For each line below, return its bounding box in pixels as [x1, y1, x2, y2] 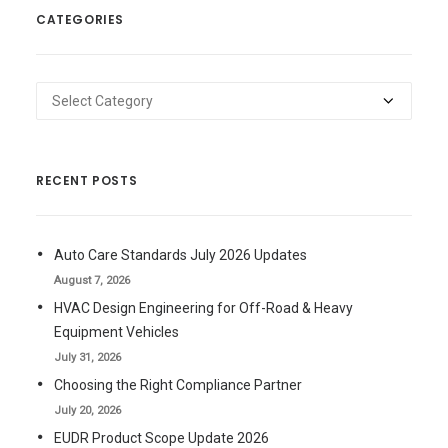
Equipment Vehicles [54, 324, 179, 340]
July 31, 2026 [54, 351, 121, 364]
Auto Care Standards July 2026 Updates [54, 247, 307, 263]
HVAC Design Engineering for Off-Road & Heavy [54, 300, 353, 316]
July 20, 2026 [54, 404, 121, 417]
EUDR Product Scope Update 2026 [54, 430, 269, 446]
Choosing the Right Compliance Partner [54, 377, 302, 393]
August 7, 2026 [54, 274, 130, 287]
